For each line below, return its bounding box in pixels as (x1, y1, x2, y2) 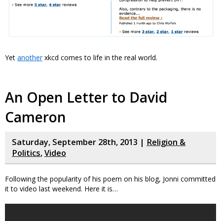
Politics (12, 147, 40, 158)
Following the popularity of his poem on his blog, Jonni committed (5, 174, 216, 184)
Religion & (147, 136, 185, 147)
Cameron (5, 107, 66, 126)
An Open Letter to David (5, 87, 167, 107)
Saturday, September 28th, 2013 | (12, 136, 147, 147)
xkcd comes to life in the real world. (42, 52, 157, 62)
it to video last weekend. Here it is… (5, 184, 118, 193)
